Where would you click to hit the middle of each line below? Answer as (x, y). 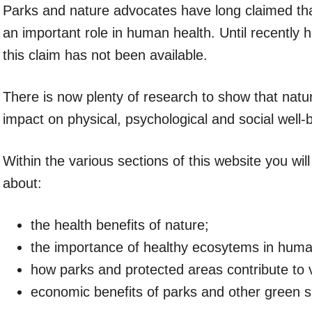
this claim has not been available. (105, 55)
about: (22, 183)
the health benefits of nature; (120, 225)
